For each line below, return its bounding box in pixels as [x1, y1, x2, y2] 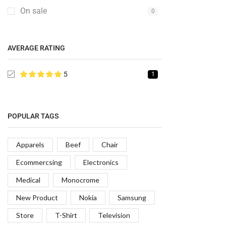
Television [98, 210, 131, 219]
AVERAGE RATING [8, 43, 65, 52]
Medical [16, 175, 40, 184]
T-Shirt [54, 210, 77, 219]
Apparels [16, 140, 44, 149]
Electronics [83, 157, 119, 166]
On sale [20, 6, 47, 16]
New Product [16, 193, 58, 202]
